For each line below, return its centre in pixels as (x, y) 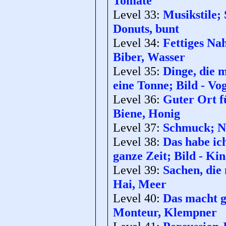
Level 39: (138, 170)
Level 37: (138, 128)
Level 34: (138, 43)
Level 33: (138, 15)
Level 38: (138, 142)
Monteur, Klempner (165, 212)
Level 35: (138, 71)
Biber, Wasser (149, 57)
